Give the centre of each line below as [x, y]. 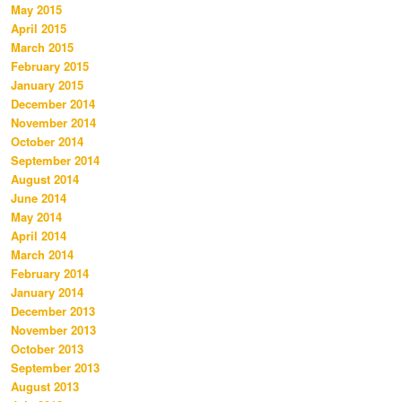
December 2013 [53, 311]
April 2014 [39, 236]
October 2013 [47, 349]
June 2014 [39, 198]
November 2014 [53, 123]
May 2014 [36, 217]
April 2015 [39, 29]
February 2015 [50, 66]
